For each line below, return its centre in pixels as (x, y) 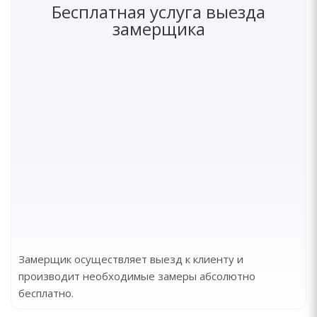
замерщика (158, 29)
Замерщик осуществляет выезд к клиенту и (131, 259)
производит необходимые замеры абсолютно (137, 276)
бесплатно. (46, 293)
